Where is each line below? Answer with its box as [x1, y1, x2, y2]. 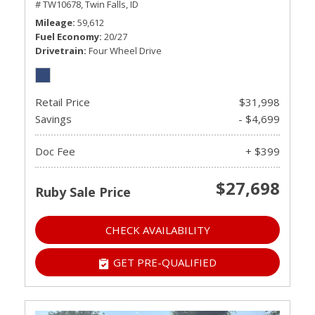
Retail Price [35, 95, 90, 109]
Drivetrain [35, 44, 84, 57]
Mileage [35, 16, 72, 29]
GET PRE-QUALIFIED [112, 255, 217, 269]
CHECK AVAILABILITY [105, 223, 210, 237]
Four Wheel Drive [89, 44, 162, 57]
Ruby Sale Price [35, 184, 131, 200]
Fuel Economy [35, 30, 99, 43]
